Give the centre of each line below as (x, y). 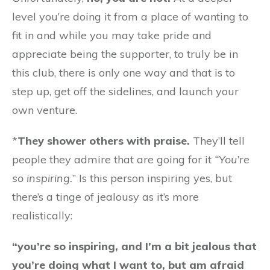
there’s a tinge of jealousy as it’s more (105, 197)
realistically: (42, 215)
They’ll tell (217, 141)
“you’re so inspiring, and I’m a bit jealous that (134, 246)
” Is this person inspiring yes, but (152, 178)
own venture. (45, 110)
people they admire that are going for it (113, 159)
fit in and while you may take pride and (112, 35)
